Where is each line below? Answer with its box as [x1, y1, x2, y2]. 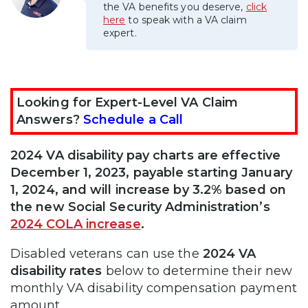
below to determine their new [102, 263, 293, 278]
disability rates [10, 263, 102, 278]
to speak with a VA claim [125, 13, 247, 26]
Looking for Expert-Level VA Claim [16, 94, 238, 110]
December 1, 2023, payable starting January [10, 164, 292, 180]
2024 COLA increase [10, 216, 141, 232]
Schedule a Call [82, 111, 184, 127]
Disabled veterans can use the [10, 245, 203, 261]
